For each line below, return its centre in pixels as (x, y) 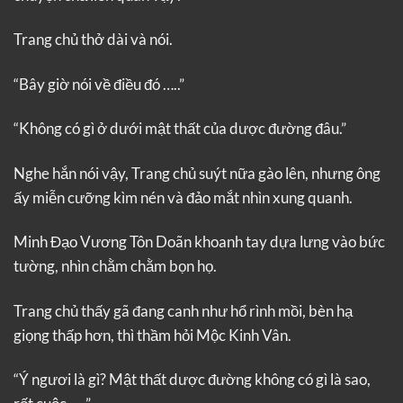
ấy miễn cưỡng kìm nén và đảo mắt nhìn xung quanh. (183, 197)
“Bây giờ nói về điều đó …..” (99, 84)
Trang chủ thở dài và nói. (93, 40)
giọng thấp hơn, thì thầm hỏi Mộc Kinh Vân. (152, 335)
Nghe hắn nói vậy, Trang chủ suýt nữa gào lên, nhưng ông (197, 173)
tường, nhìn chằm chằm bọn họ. (115, 266)
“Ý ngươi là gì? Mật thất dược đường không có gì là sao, (192, 379)
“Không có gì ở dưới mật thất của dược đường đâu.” (180, 129)
